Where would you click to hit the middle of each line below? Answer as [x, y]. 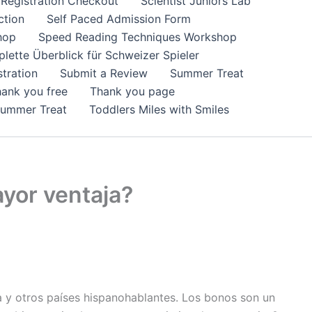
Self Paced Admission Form [119, 19]
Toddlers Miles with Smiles [159, 109]
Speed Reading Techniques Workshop [138, 37]
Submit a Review [104, 73]
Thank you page [132, 91]
